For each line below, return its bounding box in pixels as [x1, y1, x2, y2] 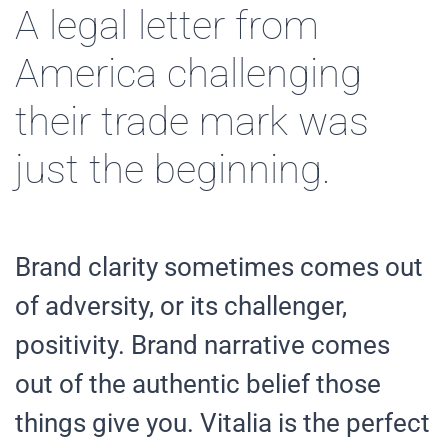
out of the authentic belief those [15, 368, 381, 399]
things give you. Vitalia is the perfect [15, 407, 430, 438]
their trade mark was [15, 97, 369, 145]
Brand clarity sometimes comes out [15, 251, 423, 282]
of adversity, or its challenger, [15, 290, 347, 321]
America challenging [15, 49, 362, 97]
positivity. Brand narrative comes [15, 329, 390, 360]
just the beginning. [15, 145, 331, 193]
